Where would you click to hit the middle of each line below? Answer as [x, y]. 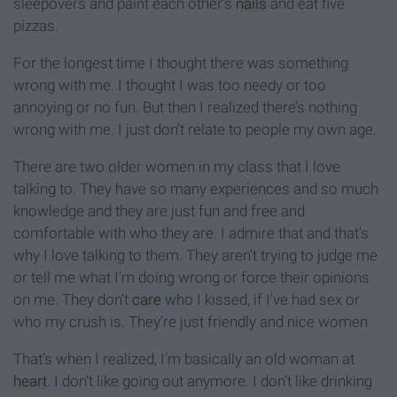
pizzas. [36, 26]
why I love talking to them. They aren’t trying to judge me [195, 256]
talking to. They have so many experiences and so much [196, 189]
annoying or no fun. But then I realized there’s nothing [185, 108]
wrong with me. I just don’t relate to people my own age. [195, 130]
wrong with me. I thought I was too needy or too [170, 86]
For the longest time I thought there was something [181, 63]
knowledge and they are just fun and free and [159, 211]
